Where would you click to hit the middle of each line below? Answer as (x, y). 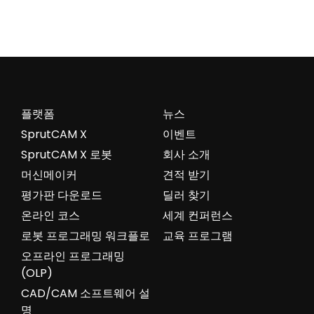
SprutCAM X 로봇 (66, 154)
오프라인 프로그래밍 (73, 256)
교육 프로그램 (197, 235)
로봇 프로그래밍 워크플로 (85, 235)
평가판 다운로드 (61, 195)
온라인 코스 (50, 215)
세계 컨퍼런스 (197, 215)
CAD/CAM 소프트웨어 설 (85, 293)
